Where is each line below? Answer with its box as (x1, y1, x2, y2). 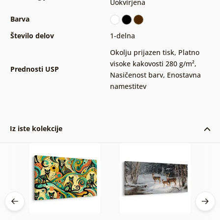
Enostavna (166, 70, 201, 80)
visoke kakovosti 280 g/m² (110, 59, 194, 69)
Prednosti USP (10, 64, 59, 74)
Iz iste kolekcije (9, 124, 62, 134)
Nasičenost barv (110, 70, 163, 80)
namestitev (110, 82, 146, 91)
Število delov (10, 31, 54, 41)
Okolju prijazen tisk (110, 48, 174, 57)
